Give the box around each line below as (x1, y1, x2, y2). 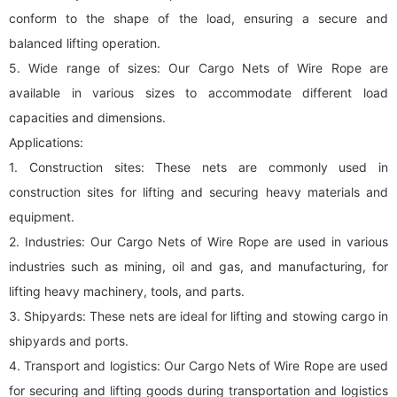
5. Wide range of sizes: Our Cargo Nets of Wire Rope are (9, 60, 388, 75)
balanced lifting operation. (9, 35, 160, 51)
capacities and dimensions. (9, 110, 166, 125)
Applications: (9, 135, 83, 150)
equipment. (9, 209, 74, 224)
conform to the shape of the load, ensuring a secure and (9, 11, 388, 26)
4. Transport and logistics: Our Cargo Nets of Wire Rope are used (9, 358, 388, 373)
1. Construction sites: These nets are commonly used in (9, 160, 388, 175)
